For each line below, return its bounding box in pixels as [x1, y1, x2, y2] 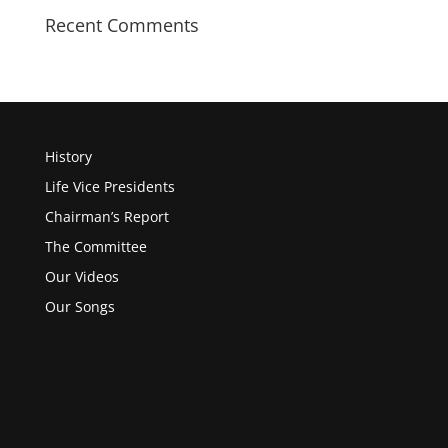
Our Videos [44, 267, 119, 286]
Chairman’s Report [44, 207, 169, 226]
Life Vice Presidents [44, 177, 175, 196]
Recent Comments [44, 13, 199, 37]
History [44, 147, 92, 166]
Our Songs [44, 297, 115, 316]
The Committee [44, 237, 147, 256]
